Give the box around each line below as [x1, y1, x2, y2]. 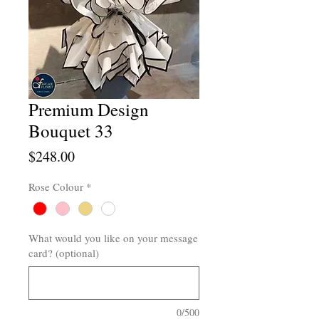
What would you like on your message [28, 231, 198, 246]
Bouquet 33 [28, 118, 113, 142]
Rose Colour [28, 179, 83, 194]
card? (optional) [28, 246, 99, 261]
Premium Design [28, 97, 149, 121]
